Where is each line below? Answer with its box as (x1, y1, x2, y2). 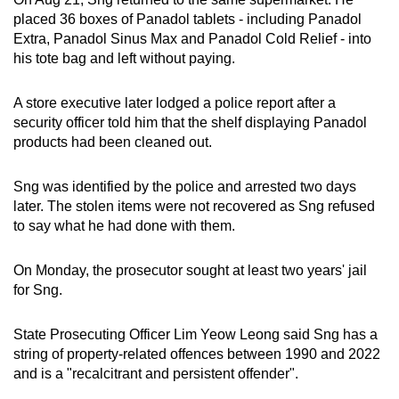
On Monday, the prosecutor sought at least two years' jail (13, 262, 367, 278)
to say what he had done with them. (13, 217, 235, 233)
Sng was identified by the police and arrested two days (13, 178, 356, 194)
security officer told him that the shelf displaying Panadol (13, 114, 367, 130)
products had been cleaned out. (13, 134, 212, 150)
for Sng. (13, 281, 62, 297)
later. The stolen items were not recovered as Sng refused (13, 198, 375, 214)
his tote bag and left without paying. (13, 50, 235, 66)
